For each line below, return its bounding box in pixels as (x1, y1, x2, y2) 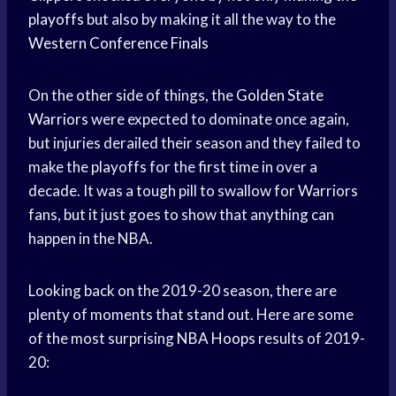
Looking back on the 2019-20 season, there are (28, 281, 337, 301)
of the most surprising (28, 329, 177, 348)
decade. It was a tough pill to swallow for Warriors (28, 181, 358, 201)
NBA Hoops (177, 329, 255, 348)
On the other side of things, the (28, 86, 236, 105)
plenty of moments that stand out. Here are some (28, 305, 354, 324)
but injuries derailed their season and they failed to (28, 133, 361, 153)
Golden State (236, 86, 324, 105)
